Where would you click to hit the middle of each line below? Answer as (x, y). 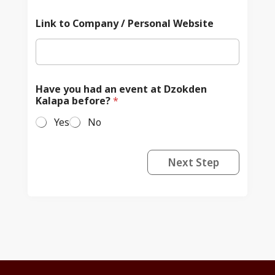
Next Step (194, 163)
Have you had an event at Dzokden (121, 89)
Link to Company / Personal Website (124, 24)
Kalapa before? (74, 101)
